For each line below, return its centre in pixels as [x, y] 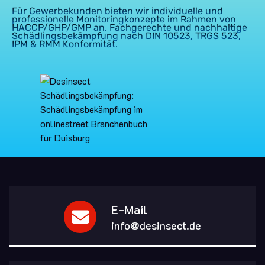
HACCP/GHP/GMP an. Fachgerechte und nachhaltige [130, 27]
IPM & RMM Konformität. [65, 44]
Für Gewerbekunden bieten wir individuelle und [117, 11]
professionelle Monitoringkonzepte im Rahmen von [124, 19]
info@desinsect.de [156, 225]
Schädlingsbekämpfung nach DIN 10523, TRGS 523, [126, 35]
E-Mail [129, 209]
